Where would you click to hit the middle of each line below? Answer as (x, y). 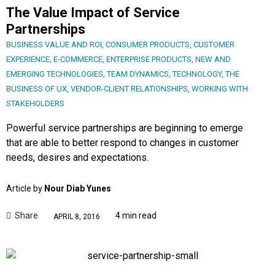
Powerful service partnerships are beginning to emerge (125, 128)
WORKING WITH (220, 89)
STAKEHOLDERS (35, 104)
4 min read (136, 216)
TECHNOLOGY (197, 74)
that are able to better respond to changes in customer (122, 143)
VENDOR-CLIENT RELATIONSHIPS (129, 89)
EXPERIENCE (28, 60)
